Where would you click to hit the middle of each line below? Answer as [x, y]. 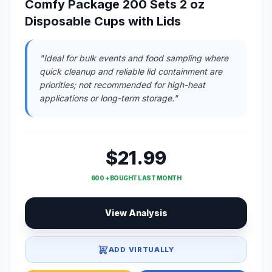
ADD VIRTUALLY [141, 249]
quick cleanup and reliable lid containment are [131, 72]
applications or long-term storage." [109, 98]
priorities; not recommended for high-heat [122, 85]
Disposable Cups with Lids [103, 22]
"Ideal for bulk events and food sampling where [134, 58]
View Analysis [136, 213]
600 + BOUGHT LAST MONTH [136, 178]
